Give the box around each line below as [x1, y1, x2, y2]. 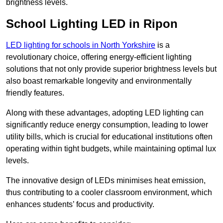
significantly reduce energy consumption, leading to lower [6, 120, 208, 129]
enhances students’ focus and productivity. [6, 200, 154, 209]
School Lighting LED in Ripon [6, 17, 178, 31]
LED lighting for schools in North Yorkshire [6, 41, 155, 50]
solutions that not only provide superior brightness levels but [6, 65, 217, 74]
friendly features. [6, 89, 64, 98]
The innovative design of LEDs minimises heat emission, [6, 176, 206, 185]
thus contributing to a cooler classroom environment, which [6, 188, 212, 197]
